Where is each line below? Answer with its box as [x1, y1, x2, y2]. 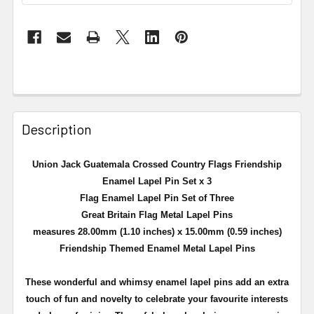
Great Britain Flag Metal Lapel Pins [81, 209, 233, 220]
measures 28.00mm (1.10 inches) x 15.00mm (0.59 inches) [32, 226, 282, 237]
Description [22, 120, 92, 137]
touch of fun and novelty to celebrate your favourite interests [26, 293, 288, 304]
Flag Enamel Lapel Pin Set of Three [80, 192, 234, 203]
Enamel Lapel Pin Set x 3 [102, 175, 212, 186]
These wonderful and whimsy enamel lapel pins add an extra [25, 276, 289, 287]
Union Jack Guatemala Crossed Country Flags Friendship [32, 158, 282, 170]
